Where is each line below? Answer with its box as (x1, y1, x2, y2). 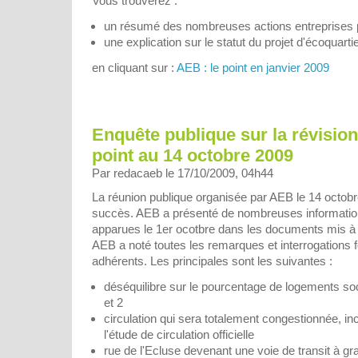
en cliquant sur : (92, 60, 177, 74)
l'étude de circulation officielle (104, 328, 254, 342)
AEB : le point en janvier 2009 (177, 60, 329, 74)
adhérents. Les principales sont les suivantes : (92, 254, 332, 268)
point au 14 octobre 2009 (92, 145, 293, 166)
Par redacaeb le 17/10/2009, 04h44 (92, 166, 273, 181)
